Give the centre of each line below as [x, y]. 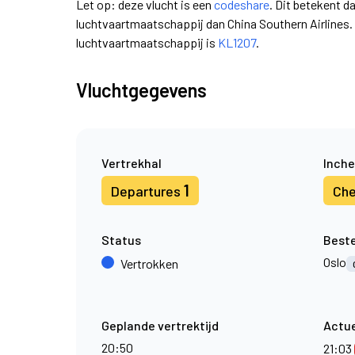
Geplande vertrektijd [160, 325]
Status [121, 240]
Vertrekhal [132, 163]
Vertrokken [149, 263]
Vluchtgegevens [141, 90]
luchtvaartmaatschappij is [147, 42]
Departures [147, 191]
